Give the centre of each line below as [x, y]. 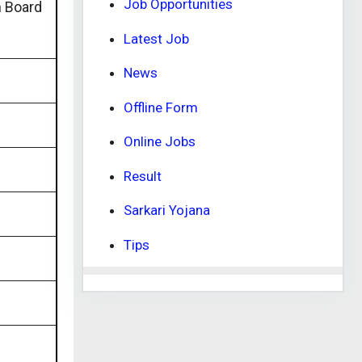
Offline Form [161, 107]
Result [143, 176]
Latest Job [156, 38]
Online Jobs [160, 141]
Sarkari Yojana [167, 210]
